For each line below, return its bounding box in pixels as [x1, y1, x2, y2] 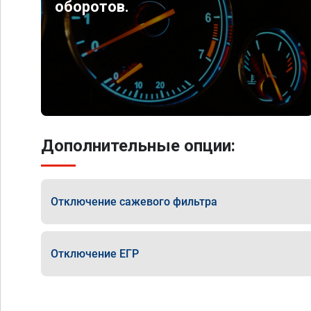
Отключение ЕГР [51, 246, 139, 260]
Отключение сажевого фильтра [51, 194, 217, 208]
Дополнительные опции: [41, 136, 235, 155]
